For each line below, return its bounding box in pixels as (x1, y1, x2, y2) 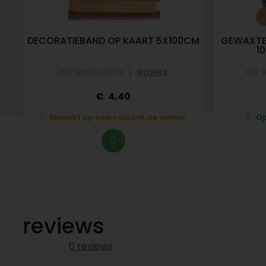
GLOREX (137, 66, 168, 78)
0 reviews (69, 239, 113, 253)
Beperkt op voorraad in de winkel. (47, 112, 188, 123)
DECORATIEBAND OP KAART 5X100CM (27, 34, 199, 48)
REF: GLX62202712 (58, 66, 124, 78)
